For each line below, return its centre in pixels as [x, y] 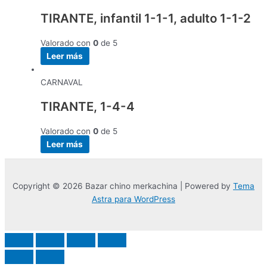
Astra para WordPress [133, 199]
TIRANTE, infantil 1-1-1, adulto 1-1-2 [146, 18]
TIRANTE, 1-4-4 [88, 106]
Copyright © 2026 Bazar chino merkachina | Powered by [123, 186]
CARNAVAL [62, 82]
